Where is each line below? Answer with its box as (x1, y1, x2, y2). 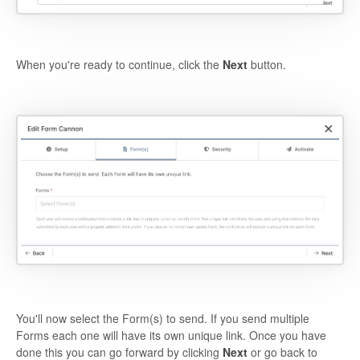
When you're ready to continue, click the (16, 55, 223, 72)
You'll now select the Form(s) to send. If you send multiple (16, 309, 309, 326)
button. (247, 55, 286, 72)
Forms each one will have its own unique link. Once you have (16, 326, 326, 343)
